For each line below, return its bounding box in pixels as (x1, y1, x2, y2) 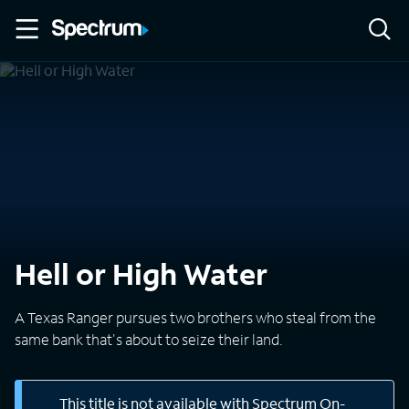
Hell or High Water (15, 255, 267, 293)
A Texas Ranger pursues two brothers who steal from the (15, 308, 376, 327)
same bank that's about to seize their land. (15, 330, 283, 349)
